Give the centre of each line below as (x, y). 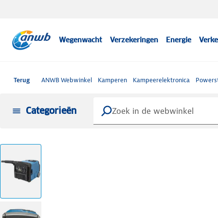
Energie (179, 40)
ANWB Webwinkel (67, 80)
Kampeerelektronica (161, 80)
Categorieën (51, 110)
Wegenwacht (81, 40)
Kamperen (112, 80)
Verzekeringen (134, 40)
